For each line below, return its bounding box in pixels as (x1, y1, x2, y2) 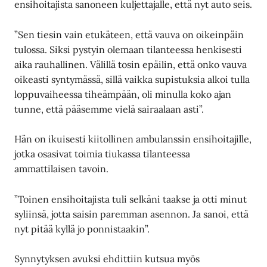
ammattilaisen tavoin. (14, 163, 109, 175)
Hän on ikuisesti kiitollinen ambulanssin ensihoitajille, (14, 133, 252, 145)
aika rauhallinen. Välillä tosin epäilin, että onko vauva (14, 58, 247, 70)
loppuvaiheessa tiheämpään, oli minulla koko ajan (14, 88, 232, 100)
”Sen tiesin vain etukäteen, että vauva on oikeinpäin (14, 28, 244, 41)
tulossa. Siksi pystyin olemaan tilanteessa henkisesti (14, 43, 243, 55)
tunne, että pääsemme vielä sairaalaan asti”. (14, 103, 204, 115)
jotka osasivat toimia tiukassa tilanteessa (14, 148, 191, 160)
